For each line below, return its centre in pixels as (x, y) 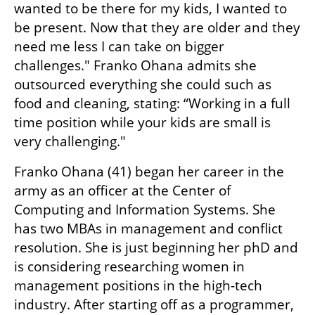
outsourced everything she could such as (143, 85)
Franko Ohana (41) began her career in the (149, 172)
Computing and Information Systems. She (145, 210)
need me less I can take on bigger (119, 47)
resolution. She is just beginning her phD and (156, 248)
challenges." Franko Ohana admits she (135, 66)
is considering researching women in (129, 267)
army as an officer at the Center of (122, 191)
